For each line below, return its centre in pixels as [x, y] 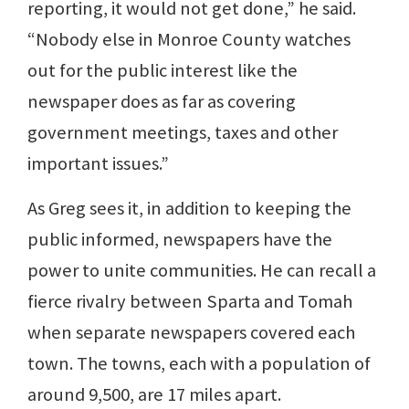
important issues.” [98, 163]
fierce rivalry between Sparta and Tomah [190, 301]
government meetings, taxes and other [183, 132]
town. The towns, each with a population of [199, 363]
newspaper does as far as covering [162, 101]
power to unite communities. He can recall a [202, 270]
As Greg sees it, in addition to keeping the [189, 208]
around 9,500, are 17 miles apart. [154, 394]
